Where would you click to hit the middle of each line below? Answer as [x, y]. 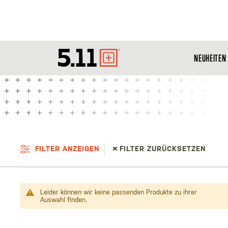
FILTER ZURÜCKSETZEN [162, 149]
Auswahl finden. [63, 200]
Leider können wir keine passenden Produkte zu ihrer [118, 192]
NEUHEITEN [210, 58]
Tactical [106, 62]
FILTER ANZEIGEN [67, 149]
